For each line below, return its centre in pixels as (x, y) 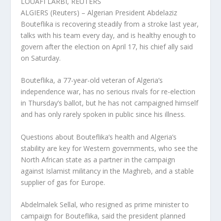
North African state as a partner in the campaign (98, 159)
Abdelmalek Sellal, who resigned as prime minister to (105, 205)
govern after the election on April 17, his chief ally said (107, 47)
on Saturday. (41, 58)
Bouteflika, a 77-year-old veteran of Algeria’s (92, 80)
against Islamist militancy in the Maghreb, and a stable (108, 171)
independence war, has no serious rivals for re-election (108, 92)
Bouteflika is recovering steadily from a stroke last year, (110, 24)
